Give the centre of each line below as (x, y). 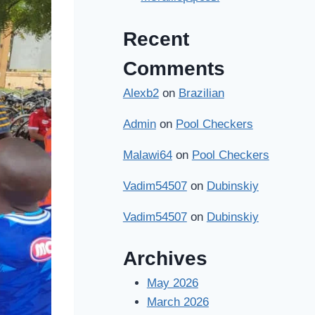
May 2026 (172, 283)
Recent (156, 39)
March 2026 (178, 302)
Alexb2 (141, 93)
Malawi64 (147, 155)
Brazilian (201, 93)
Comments (174, 68)
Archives (165, 258)
